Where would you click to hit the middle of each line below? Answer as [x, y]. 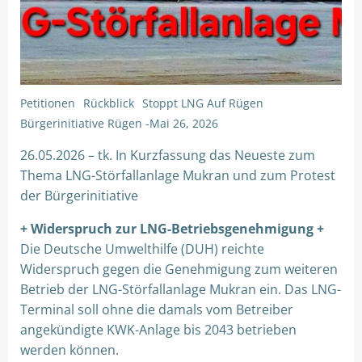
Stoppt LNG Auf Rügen [203, 103]
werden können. [69, 350]
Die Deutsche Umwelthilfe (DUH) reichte [142, 249]
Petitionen [48, 103]
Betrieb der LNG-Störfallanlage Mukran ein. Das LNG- [181, 289]
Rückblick [109, 103]
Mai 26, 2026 [184, 123]
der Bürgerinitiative [79, 196]
